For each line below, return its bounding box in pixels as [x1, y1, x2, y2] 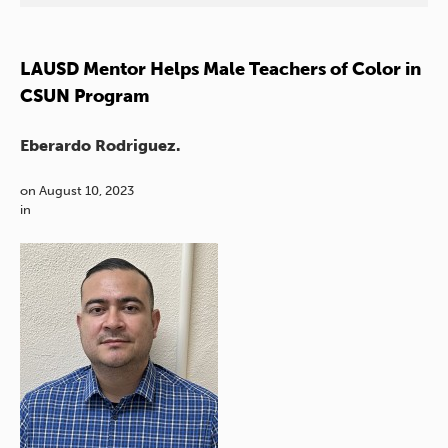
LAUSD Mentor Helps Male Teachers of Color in [20, 57, 421, 80]
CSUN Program [20, 84, 150, 107]
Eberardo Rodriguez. [20, 135, 180, 155]
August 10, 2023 [39, 182, 134, 198]
